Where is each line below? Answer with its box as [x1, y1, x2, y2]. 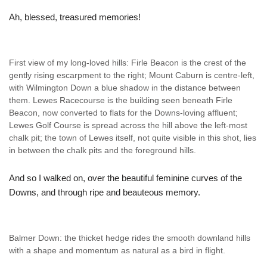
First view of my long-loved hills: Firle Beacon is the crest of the [9, 58, 246, 68]
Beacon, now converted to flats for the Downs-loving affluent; [9, 108, 238, 118]
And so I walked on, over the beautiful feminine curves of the [9, 173, 242, 184]
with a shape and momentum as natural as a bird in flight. [9, 246, 225, 256]
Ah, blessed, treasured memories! [9, 12, 141, 23]
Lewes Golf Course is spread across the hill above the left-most [9, 121, 247, 131]
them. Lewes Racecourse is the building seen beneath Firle [9, 96, 232, 105]
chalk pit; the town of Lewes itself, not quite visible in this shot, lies [9, 133, 256, 143]
